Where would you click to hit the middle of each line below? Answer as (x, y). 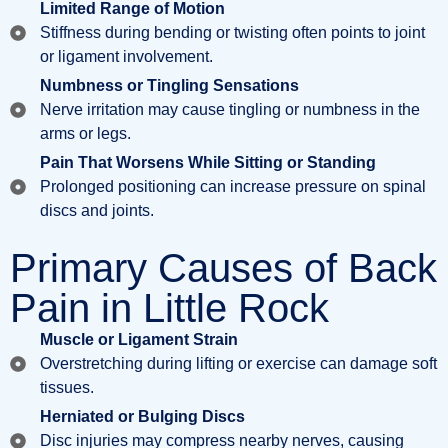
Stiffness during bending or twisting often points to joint (232, 32)
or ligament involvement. (126, 56)
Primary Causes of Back (223, 268)
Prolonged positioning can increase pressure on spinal (233, 186)
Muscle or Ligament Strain (139, 339)
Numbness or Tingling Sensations (169, 85)
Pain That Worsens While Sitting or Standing (208, 162)
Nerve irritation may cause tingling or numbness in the (230, 109)
